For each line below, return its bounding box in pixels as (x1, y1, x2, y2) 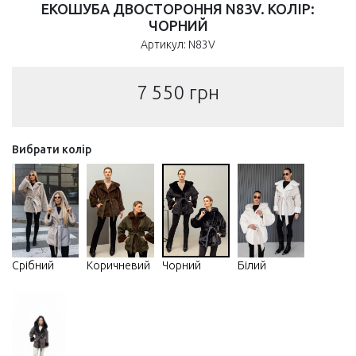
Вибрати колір (12, 143, 91, 157)
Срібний (12, 259, 54, 273)
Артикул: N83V (141, 38, 215, 52)
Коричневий (87, 259, 151, 273)
